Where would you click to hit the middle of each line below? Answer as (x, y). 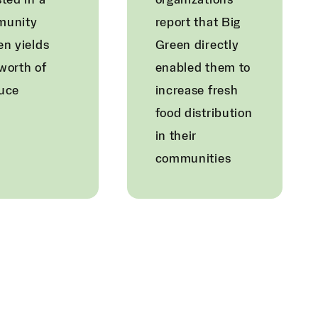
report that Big (198, 23)
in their (176, 136)
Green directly (197, 45)
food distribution (204, 114)
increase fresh (197, 91)
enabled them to (203, 68)
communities (193, 159)
